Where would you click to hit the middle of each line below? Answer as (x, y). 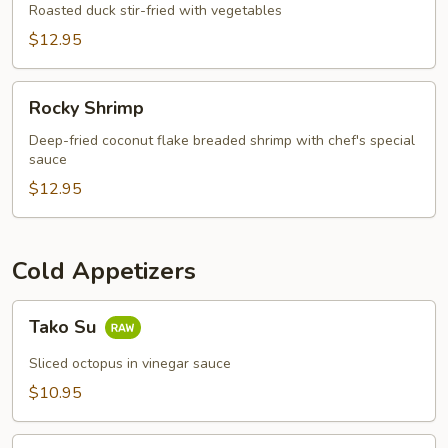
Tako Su (65, 327)
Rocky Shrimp (86, 108)
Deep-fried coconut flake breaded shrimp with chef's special (222, 140)
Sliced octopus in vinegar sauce (130, 363)
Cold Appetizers (104, 271)
